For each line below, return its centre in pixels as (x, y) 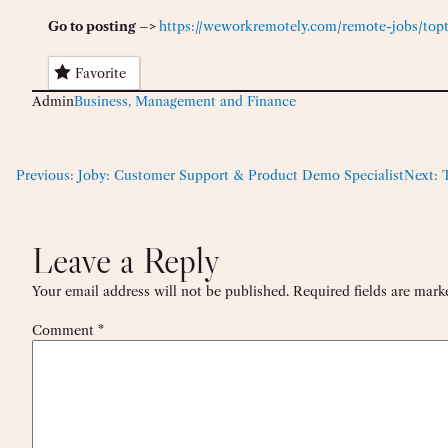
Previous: (45, 174)
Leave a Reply (126, 260)
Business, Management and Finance (185, 101)
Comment (65, 329)
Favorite (100, 72)
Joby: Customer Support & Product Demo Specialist (241, 174)
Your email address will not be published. (160, 290)
